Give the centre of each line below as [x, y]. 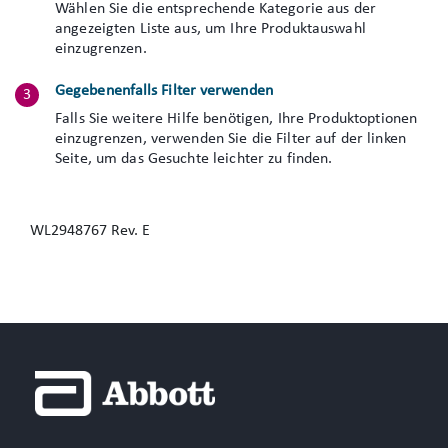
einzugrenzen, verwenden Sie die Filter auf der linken [230, 139]
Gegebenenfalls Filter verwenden [164, 91]
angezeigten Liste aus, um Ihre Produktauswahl [210, 29]
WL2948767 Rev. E [90, 231]
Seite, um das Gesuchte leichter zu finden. [194, 159]
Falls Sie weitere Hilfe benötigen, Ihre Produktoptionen [236, 119]
